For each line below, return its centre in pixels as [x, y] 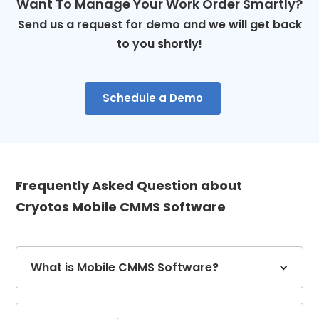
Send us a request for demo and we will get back [159, 25]
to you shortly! [159, 44]
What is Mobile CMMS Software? [125, 268]
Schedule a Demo [152, 98]
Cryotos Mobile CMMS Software [121, 207]
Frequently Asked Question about [129, 186]
